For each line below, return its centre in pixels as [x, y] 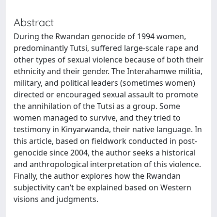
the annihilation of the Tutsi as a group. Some [97, 106]
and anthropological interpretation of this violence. [107, 164]
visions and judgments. [56, 199]
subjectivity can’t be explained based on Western [102, 187]
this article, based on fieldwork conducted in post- [105, 141]
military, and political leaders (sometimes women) [104, 83]
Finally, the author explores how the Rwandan [97, 176]
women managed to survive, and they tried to [97, 118]
